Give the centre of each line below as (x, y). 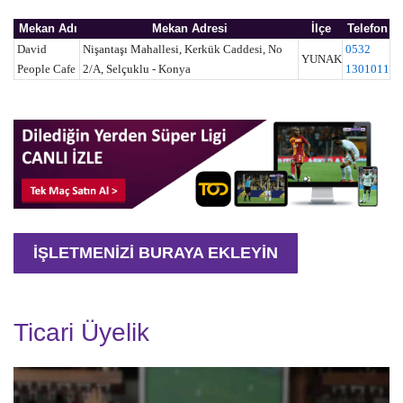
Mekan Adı (48, 29)
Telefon (367, 29)
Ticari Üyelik (81, 332)
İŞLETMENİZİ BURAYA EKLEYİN (156, 253)
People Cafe (46, 69)
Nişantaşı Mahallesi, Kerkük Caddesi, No (183, 49)
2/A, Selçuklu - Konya (137, 69)
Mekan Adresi (190, 29)
